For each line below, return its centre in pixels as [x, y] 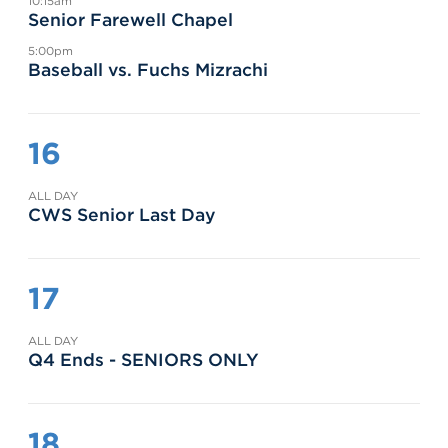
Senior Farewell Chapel [130, 20]
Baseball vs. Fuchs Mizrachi [148, 70]
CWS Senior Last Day [122, 215]
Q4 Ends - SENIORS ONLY [143, 359]
